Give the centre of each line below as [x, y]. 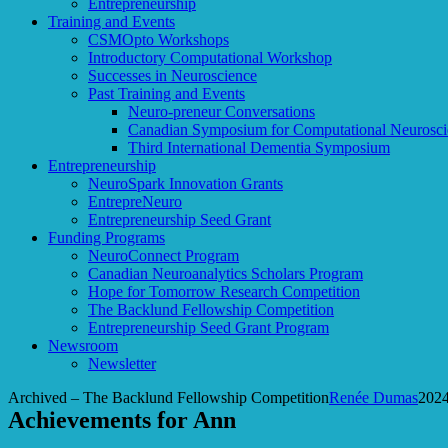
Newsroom [83, 346]
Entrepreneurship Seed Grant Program [208, 328]
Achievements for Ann [122, 420]
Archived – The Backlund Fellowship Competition [168, 398]
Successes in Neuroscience [172, 76]
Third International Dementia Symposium [259, 148]
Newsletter [122, 364]
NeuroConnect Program [163, 256]
